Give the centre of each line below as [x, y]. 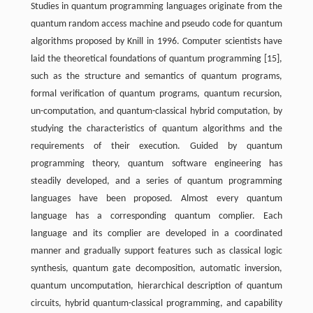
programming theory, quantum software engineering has [156, 164]
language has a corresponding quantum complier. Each [156, 216]
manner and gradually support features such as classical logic [156, 251]
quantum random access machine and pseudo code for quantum [156, 24]
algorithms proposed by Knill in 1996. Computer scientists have [156, 42]
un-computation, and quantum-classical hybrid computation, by [156, 111]
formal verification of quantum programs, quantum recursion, [156, 94]
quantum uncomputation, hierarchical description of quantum [156, 286]
